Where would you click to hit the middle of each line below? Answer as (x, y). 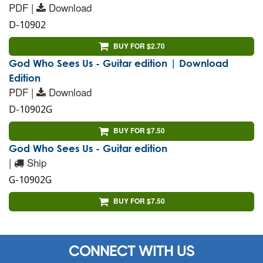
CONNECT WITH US (131, 252)
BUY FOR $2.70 (139, 45)
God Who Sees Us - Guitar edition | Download (119, 63)
